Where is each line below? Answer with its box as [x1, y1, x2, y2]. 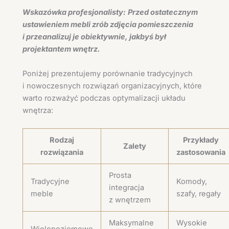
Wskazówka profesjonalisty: [22, 8, 126, 17]
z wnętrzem [108, 195, 151, 205]
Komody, [176, 177, 207, 187]
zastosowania [176, 148, 225, 157]
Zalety [123, 142, 146, 151]
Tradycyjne [30, 177, 70, 187]
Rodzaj [50, 135, 74, 145]
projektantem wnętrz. [22, 44, 100, 54]
